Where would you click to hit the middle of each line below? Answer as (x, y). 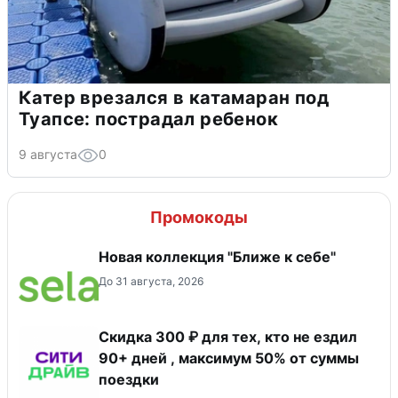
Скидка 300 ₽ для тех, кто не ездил (228, 336)
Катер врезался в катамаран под (174, 97)
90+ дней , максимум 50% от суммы (229, 358)
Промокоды (199, 217)
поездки (129, 379)
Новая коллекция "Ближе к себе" (217, 256)
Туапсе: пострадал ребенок (148, 119)
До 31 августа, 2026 (151, 281)
